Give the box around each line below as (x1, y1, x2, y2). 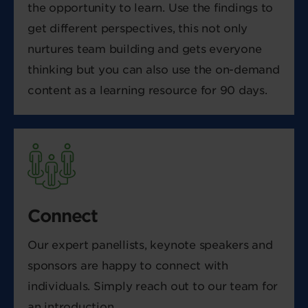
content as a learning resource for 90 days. (27, 84, 267, 97)
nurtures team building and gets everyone (27, 43, 262, 56)
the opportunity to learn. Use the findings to (27, 1, 274, 14)
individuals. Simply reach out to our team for (27, 280, 278, 293)
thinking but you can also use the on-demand (27, 63, 280, 76)
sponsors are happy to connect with (27, 259, 228, 272)
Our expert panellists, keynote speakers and (27, 239, 273, 252)
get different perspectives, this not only (27, 22, 248, 35)
